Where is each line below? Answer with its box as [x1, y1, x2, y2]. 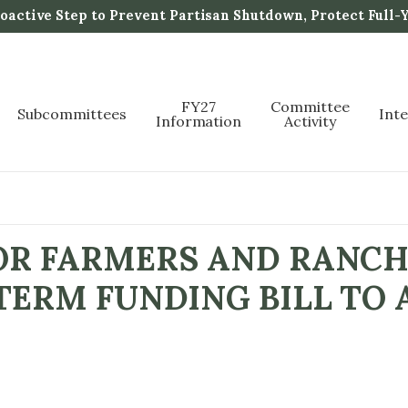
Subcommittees [17, 104, 127, 123]
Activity [284, 111, 336, 130]
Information [155, 111, 242, 130]
